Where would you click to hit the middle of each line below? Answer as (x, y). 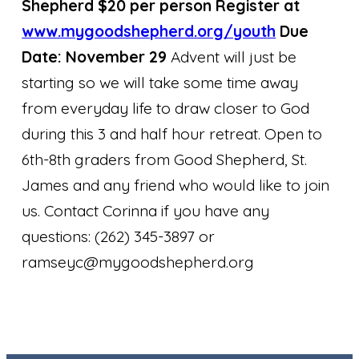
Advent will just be (232, 56)
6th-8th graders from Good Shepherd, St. (165, 159)
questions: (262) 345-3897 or (119, 236)
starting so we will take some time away (160, 82)
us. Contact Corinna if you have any (146, 210)
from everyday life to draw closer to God (166, 108)
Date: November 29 (95, 56)
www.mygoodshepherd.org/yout (145, 31)
